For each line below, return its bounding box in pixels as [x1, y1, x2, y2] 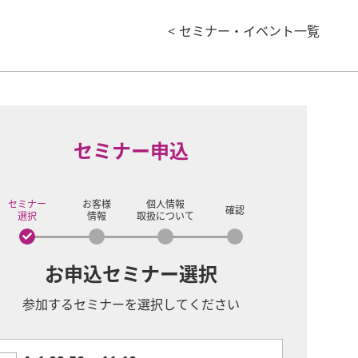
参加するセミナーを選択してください [22, 299, 240, 312]
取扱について [137, 212, 195, 221]
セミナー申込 [74, 142, 189, 161]
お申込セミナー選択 [45, 265, 217, 284]
